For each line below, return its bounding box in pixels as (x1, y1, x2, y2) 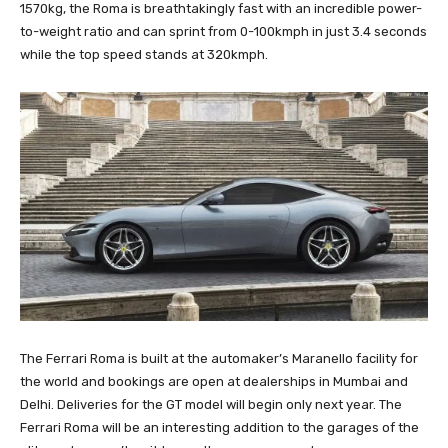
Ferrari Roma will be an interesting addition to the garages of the (20, 420, 419, 436)
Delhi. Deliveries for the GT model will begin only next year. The (20, 397, 402, 413)
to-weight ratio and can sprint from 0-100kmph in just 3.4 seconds (20, 23, 427, 39)
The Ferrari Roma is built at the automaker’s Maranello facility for (20, 351, 418, 367)
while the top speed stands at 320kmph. (20, 46, 268, 62)
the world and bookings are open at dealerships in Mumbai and (20, 374, 408, 390)
